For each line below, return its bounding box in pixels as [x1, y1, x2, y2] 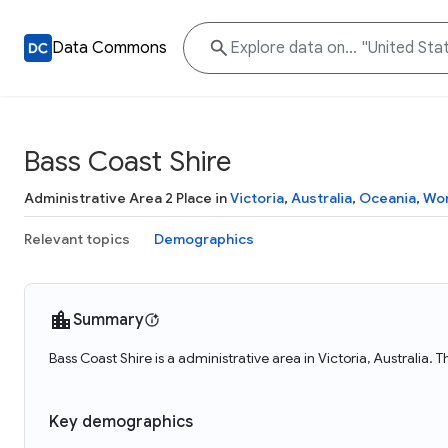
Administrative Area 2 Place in [24, 189, 230, 207]
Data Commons [52, 38, 167, 58]
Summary [73, 310, 144, 330]
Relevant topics [24, 230, 130, 248]
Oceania [359, 189, 416, 207]
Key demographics [49, 412, 193, 432]
